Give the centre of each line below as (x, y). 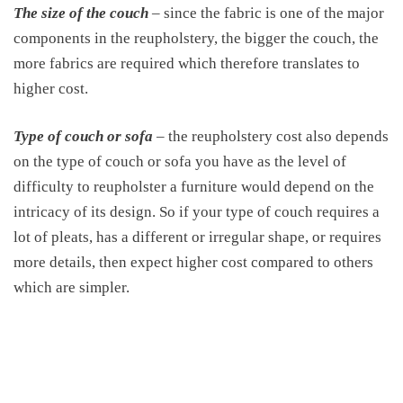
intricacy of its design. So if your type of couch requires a (197, 212)
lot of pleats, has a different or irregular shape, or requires (197, 237)
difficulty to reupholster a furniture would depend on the (194, 187)
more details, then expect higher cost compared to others (193, 262)
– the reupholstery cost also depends (271, 136)
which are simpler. (72, 287)
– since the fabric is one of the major (266, 13)
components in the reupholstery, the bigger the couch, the (196, 38)
